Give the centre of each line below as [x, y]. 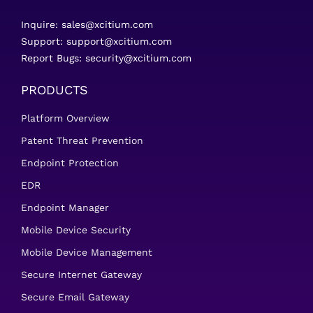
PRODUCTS [54, 90]
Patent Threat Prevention [82, 140]
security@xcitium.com [138, 58]
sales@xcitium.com [107, 24]
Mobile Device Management [87, 252]
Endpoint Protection [70, 163]
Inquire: [41, 24]
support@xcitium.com [119, 41]
